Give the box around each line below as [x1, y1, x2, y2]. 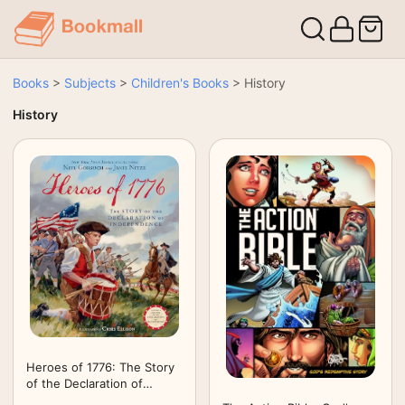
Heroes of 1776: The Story [26, 359, 174, 374]
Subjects [64, 75, 116, 90]
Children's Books [131, 75, 229, 90]
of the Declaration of [26, 375, 143, 391]
